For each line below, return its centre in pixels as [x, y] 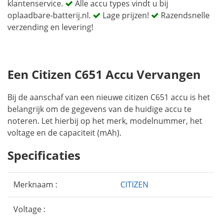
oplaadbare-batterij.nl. [50, 15]
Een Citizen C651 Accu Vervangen [104, 74]
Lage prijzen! [126, 15]
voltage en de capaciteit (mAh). [64, 133]
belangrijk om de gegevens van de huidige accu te [99, 109]
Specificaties [44, 155]
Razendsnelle [184, 15]
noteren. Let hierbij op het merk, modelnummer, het [105, 121]
